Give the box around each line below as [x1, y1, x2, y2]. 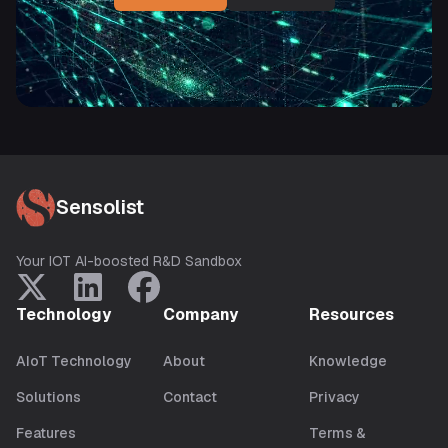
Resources [309, 304, 395, 326]
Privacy [309, 388, 361, 407]
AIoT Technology [16, 352, 132, 371]
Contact [162, 388, 217, 407]
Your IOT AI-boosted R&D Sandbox [16, 252, 242, 271]
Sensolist [56, 194, 144, 221]
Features [16, 424, 76, 443]
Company [162, 304, 238, 326]
